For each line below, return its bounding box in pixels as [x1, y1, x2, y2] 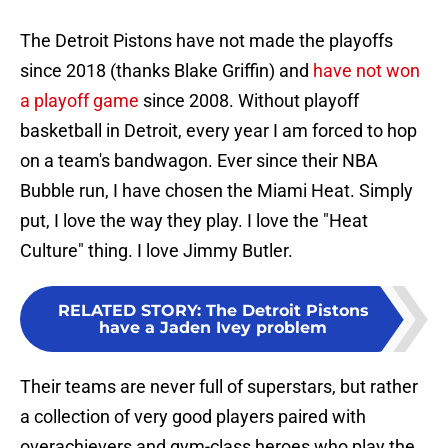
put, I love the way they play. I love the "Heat [20, 210, 368, 232]
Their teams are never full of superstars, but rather [20, 376, 418, 398]
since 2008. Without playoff [139, 90, 359, 112]
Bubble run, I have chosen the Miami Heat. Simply [20, 180, 413, 202]
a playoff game [20, 90, 139, 112]
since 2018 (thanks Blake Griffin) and [20, 60, 313, 82]
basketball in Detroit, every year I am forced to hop [20, 120, 417, 142]
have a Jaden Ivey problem [99, 318, 327, 338]
